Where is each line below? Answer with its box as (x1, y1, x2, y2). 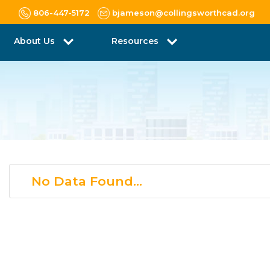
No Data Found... (31, 174, 142, 189)
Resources (111, 36, 161, 46)
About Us (14, 36, 57, 46)
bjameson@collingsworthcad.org (112, 7, 255, 17)
